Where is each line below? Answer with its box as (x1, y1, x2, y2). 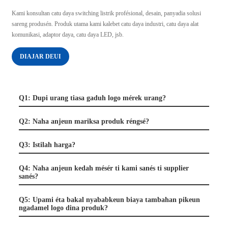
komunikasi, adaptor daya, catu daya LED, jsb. (11, 31, 124, 38)
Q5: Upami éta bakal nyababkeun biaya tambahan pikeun (18, 195, 200, 204)
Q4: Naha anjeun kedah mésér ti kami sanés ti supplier (18, 164, 189, 172)
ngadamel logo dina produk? (18, 204, 108, 212)
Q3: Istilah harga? (18, 140, 75, 149)
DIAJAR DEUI (19, 52, 61, 60)
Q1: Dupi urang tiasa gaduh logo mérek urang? (18, 94, 166, 102)
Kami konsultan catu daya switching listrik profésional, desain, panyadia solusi (11, 9, 201, 17)
